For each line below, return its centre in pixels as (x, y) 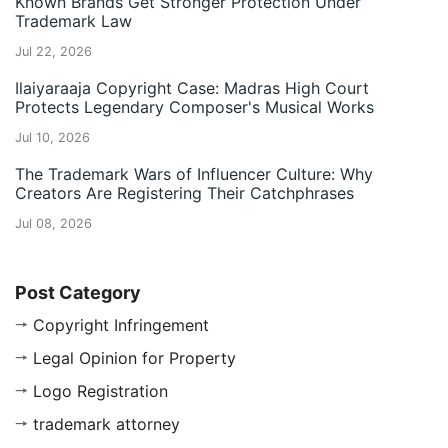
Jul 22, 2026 (53, 52)
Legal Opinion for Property (134, 358)
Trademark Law (73, 21)
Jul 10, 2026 (52, 138)
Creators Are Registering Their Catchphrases (184, 193)
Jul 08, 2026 (53, 224)
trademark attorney (106, 424)
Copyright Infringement (121, 325)
